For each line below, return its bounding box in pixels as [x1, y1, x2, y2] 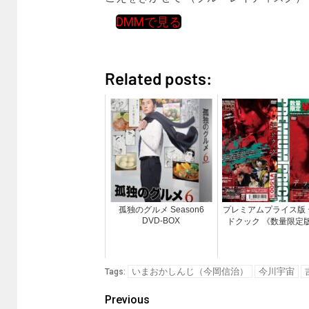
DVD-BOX [142, 216, 181, 226]
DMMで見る [115, 14, 181, 30]
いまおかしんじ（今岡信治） [131, 266, 248, 277]
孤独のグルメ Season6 [118, 205, 204, 215]
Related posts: [104, 68, 212, 89]
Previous [104, 293, 150, 307]
